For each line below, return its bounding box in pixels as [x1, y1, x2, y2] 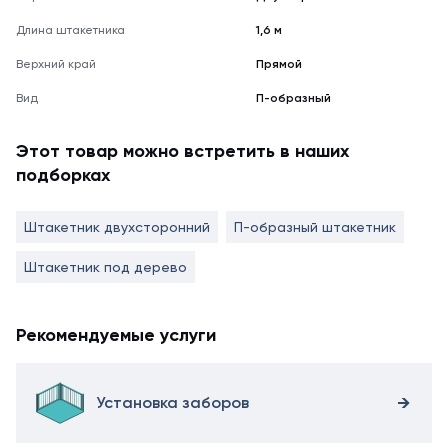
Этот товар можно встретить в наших [16, 140, 349, 162]
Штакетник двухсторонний [24, 219, 210, 235]
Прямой [256, 57, 302, 71]
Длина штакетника [16, 23, 125, 37]
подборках [16, 164, 110, 186]
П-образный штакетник [234, 219, 396, 235]
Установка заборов [96, 393, 249, 412]
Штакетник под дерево [24, 259, 187, 275]
